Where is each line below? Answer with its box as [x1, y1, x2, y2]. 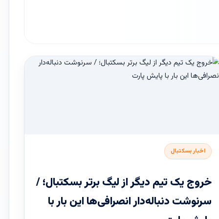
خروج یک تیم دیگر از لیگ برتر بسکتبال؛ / [36, 174, 212, 192]
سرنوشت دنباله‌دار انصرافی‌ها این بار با [48, 193, 212, 211]
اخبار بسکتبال [171, 147, 206, 156]
